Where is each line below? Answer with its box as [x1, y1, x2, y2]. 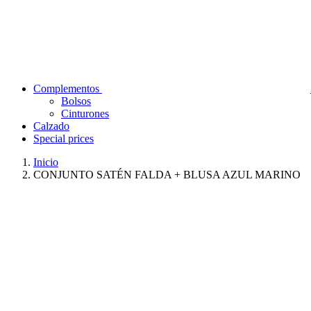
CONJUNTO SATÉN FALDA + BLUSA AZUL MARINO [33, 168, 301, 180]
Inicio [33, 155, 58, 168]
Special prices [33, 132, 94, 144]
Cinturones [61, 107, 109, 119]
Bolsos [61, 94, 91, 107]
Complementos [33, 82, 102, 94]
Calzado [33, 119, 69, 132]
